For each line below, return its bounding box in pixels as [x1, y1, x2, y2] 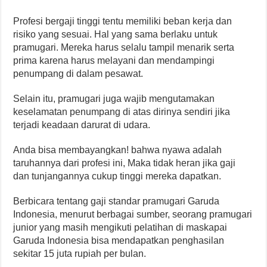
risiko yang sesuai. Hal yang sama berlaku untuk [13, 29, 218, 39]
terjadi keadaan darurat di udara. [13, 119, 151, 130]
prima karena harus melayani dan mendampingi [13, 55, 215, 66]
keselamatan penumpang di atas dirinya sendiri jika [13, 106, 231, 117]
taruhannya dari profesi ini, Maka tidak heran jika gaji [13, 157, 236, 168]
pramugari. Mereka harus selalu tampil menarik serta [13, 42, 235, 52]
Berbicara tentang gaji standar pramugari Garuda [13, 195, 220, 206]
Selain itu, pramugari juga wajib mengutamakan [13, 93, 215, 104]
